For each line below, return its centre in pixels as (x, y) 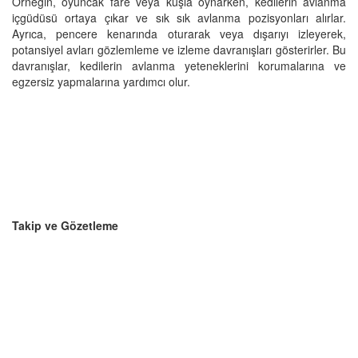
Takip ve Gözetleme (65, 225)
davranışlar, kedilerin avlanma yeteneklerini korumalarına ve (179, 65)
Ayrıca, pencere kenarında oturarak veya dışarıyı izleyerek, (179, 33)
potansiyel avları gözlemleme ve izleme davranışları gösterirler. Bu (179, 49)
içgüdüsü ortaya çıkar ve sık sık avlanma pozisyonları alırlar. (179, 17)
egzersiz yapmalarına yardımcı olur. (101, 81)
